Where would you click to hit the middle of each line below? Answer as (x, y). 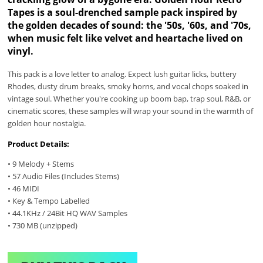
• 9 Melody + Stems (41, 163)
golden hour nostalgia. (47, 124)
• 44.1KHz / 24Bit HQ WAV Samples (68, 213)
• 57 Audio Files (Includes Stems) (64, 176)
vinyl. (21, 51)
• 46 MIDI (24, 188)
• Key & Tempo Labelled (49, 200)
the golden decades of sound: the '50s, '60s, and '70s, (130, 25)
